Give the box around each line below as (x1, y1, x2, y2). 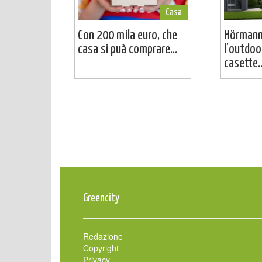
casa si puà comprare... (78, 42, 177, 56)
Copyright (83, 242, 119, 254)
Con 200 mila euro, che (78, 28, 177, 42)
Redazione (83, 230, 123, 242)
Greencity (83, 192, 119, 204)
